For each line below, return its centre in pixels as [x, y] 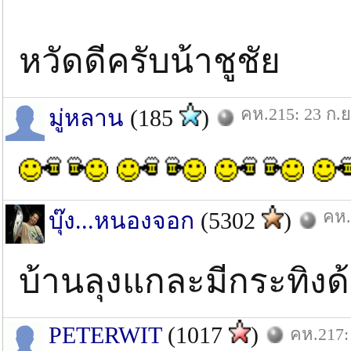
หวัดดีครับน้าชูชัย [150, 62]
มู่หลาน [86, 118]
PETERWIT [105, 335]
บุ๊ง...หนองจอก [121, 221]
